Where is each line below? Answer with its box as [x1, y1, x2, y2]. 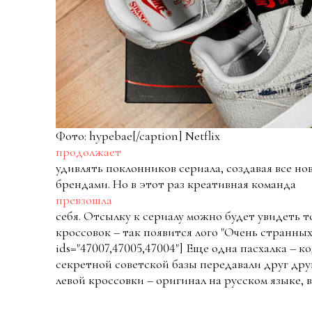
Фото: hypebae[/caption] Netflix [56, 128, 220, 143]
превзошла [56, 192, 112, 208]
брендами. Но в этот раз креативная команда [56, 176, 296, 192]
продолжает [56, 144, 121, 159]
